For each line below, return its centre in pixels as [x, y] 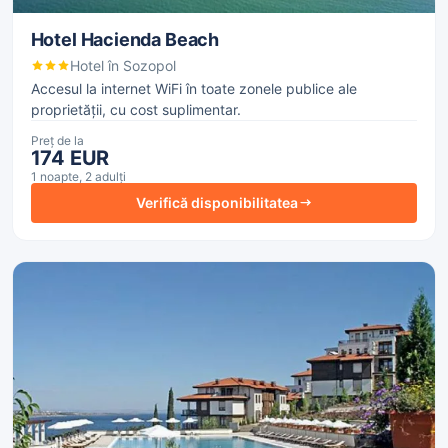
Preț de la [57, 140]
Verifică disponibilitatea [216, 203]
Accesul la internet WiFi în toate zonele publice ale [193, 88]
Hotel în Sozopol [122, 65]
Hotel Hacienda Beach [124, 39]
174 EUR [70, 157]
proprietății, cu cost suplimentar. [135, 109]
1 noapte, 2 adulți [78, 176]
